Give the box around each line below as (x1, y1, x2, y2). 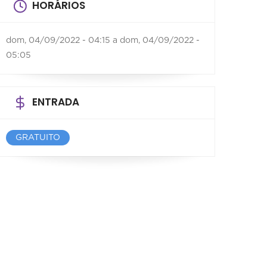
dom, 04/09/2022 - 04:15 (6, 36, 110, 45)
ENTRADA (32, 95, 79, 109)
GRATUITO (15, 133, 60, 142)
